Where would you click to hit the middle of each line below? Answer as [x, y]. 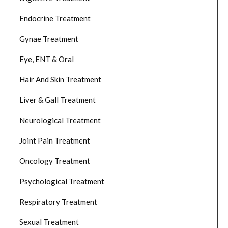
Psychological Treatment [62, 181]
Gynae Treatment [49, 38]
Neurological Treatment [60, 120]
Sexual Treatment [49, 222]
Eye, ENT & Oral [47, 59]
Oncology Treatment [55, 161]
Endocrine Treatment [55, 18]
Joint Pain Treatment [55, 140]
